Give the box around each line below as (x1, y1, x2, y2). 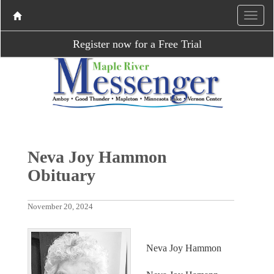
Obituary (27, 165, 95, 185)
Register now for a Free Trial (72, 38, 202, 50)
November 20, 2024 (27, 202, 93, 211)
